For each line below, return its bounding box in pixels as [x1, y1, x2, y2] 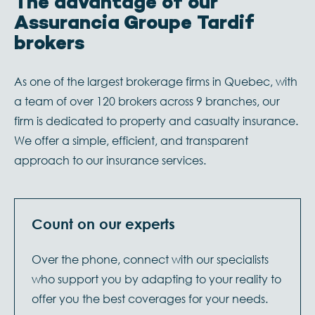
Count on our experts [32, 215, 175, 232]
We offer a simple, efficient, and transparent [14, 132, 248, 148]
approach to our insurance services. [14, 152, 206, 167]
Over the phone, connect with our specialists [32, 251, 269, 266]
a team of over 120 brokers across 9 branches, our [14, 93, 280, 108]
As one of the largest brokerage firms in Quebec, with [14, 73, 297, 89]
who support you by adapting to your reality [32, 271, 271, 286]
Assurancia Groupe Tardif [14, 12, 255, 36]
